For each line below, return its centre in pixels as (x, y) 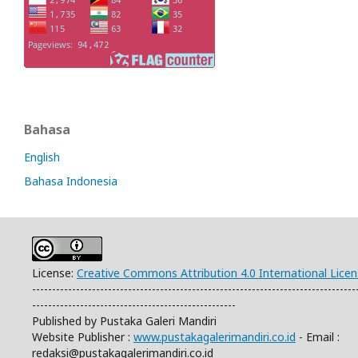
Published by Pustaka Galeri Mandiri (124, 321)
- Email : (318, 337)
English (42, 157)
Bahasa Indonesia (71, 181)
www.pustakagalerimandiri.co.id (215, 337)
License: (54, 273)
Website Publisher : (83, 337)
